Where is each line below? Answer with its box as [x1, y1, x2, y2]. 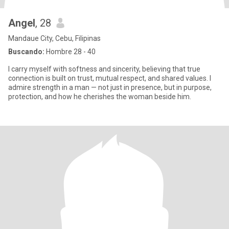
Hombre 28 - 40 [44, 48, 96, 56]
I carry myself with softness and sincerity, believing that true [8, 65, 200, 73]
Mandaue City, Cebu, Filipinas [8, 34, 101, 42]
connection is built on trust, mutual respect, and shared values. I [8, 74, 211, 82]
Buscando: [8, 48, 44, 56]
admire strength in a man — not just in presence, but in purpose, [8, 83, 212, 91]
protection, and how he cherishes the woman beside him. [8, 93, 191, 101]
